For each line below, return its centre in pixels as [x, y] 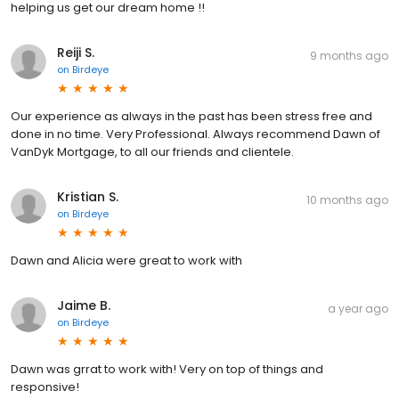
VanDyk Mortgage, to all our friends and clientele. [152, 152]
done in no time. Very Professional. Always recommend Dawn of [195, 134]
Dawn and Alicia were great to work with [126, 261]
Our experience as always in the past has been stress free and [191, 117]
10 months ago [347, 200]
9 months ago [349, 56]
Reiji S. [76, 53]
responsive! [45, 387]
